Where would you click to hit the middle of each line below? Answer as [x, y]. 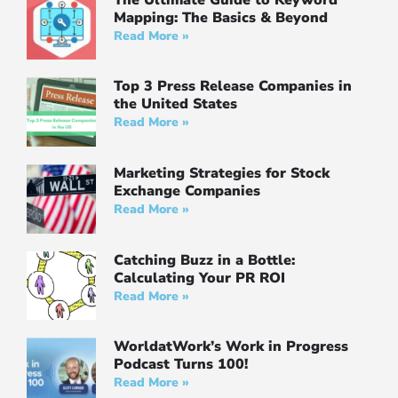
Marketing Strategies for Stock [221, 174]
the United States [175, 104]
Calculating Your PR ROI [199, 278]
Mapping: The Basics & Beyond [220, 17]
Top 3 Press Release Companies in [232, 87]
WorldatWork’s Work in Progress [231, 347]
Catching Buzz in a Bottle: [204, 260]
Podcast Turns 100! [180, 365]
